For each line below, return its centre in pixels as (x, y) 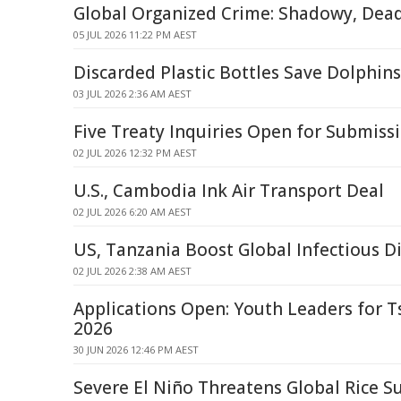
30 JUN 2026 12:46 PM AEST (136, 350)
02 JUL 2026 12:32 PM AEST (135, 153)
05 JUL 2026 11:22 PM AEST (135, 34)
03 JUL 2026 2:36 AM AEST (132, 94)
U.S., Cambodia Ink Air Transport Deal (229, 191)
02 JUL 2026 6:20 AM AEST (132, 212)
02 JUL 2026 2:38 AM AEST (132, 271)
